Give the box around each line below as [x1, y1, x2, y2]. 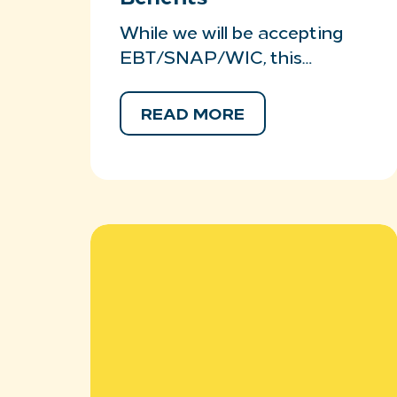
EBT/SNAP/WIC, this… [120, 51, 312, 68]
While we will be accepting [120, 26, 343, 43]
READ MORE [141, 107, 245, 124]
